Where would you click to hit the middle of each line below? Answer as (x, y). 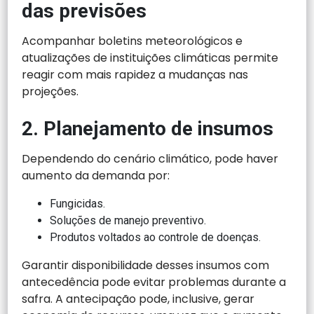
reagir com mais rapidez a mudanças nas (135, 75)
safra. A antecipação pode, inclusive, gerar (138, 299)
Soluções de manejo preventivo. (128, 221)
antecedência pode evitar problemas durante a (154, 282)
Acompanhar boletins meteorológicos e (132, 41)
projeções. (50, 92)
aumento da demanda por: (96, 176)
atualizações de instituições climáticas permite (150, 58)
